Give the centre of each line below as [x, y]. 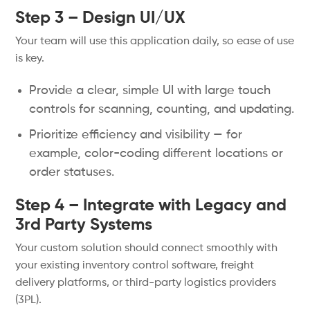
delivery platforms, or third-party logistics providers [146, 283]
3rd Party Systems [84, 225]
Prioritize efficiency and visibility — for [136, 135]
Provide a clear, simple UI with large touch [150, 91]
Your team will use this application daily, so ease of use [155, 42]
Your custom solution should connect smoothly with [147, 248]
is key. [30, 59]
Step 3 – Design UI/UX [101, 18]
